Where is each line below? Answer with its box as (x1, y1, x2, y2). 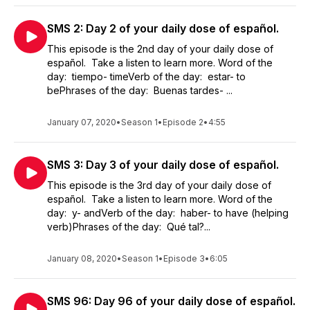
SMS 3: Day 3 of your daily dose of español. (47, 158, 279, 172)
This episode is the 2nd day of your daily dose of (47, 43, 273, 55)
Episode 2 (163, 117, 203, 127)
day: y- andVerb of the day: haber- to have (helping (47, 207, 289, 219)
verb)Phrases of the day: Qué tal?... (47, 221, 210, 232)
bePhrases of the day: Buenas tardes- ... (47, 84, 232, 96)
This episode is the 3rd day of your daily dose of (47, 179, 271, 191)
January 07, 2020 (47, 117, 116, 127)
